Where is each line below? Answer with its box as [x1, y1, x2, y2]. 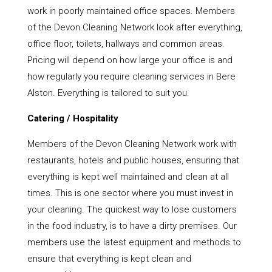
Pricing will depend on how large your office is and [27, 55, 233, 66]
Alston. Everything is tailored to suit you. [27, 87, 189, 99]
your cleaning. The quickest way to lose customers [27, 204, 237, 216]
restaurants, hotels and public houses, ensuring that [27, 155, 239, 166]
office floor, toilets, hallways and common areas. [27, 38, 225, 50]
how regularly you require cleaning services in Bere [27, 71, 236, 83]
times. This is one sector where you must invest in [27, 188, 233, 199]
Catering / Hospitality [27, 113, 118, 124]
